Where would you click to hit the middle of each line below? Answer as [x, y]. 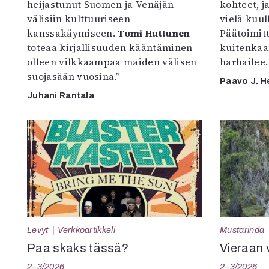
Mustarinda [242, 230]
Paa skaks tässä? [78, 248]
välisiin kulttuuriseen [79, 18]
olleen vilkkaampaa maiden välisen [112, 62]
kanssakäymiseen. [73, 33]
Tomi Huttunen [154, 33]
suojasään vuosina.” [74, 76]
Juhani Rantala [61, 95]
